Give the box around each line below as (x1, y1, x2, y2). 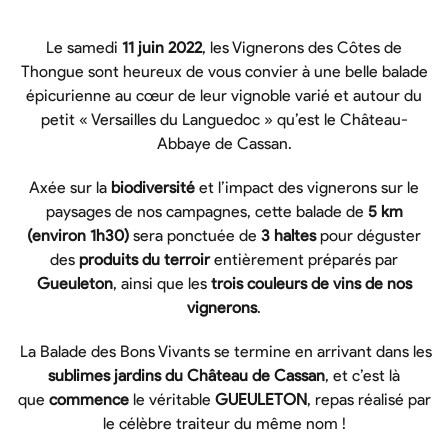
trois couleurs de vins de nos (210, 274, 412, 293)
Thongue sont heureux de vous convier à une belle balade (20, 62, 428, 81)
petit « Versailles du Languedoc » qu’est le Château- (40, 110, 408, 129)
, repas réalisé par (306, 390, 431, 409)
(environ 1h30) (27, 226, 129, 245)
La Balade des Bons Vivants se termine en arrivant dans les (16, 342, 432, 361)
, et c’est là (325, 366, 400, 385)
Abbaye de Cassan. (156, 134, 292, 153)
